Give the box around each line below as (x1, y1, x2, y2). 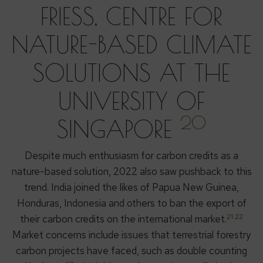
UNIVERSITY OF (58, 87, 205, 115)
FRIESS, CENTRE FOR (41, 3, 222, 31)
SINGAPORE (57, 116, 180, 143)
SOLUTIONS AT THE (33, 59, 230, 87)
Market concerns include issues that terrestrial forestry (12, 228, 251, 242)
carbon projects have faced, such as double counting (16, 244, 247, 258)
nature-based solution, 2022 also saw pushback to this (11, 165, 252, 178)
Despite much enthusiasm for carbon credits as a (25, 149, 238, 163)
